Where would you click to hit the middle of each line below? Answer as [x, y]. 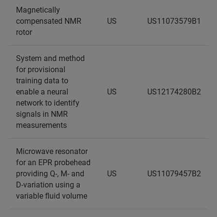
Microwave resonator [52, 151]
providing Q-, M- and [50, 174]
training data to [42, 81]
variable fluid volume [52, 196]
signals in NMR [42, 114]
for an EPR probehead [53, 163]
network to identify [48, 103]
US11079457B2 [174, 174]
